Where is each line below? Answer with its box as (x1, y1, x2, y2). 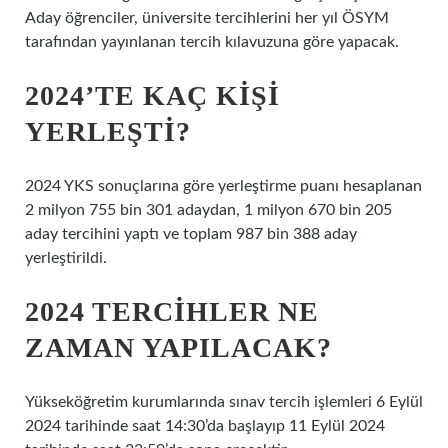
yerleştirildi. (25, 250, 107, 266)
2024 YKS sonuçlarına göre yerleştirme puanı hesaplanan (25, 178, 422, 194)
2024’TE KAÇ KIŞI (25, 80, 280, 111)
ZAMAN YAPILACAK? (25, 332, 332, 363)
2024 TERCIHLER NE (25, 296, 319, 327)
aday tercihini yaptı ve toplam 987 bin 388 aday (25, 226, 357, 242)
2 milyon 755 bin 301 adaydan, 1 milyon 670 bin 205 (25, 202, 392, 218)
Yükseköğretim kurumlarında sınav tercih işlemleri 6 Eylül (25, 394, 423, 410)
